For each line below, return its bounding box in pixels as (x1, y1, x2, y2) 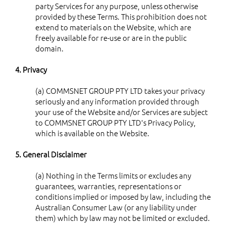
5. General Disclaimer (15, 148, 87, 159)
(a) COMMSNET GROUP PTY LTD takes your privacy (35, 85, 205, 96)
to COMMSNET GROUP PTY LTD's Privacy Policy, (35, 117, 196, 128)
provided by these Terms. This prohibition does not (35, 11, 207, 22)
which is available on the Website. (35, 127, 149, 138)
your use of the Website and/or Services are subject (35, 106, 208, 117)
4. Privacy (15, 64, 47, 75)
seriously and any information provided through (35, 95, 199, 106)
